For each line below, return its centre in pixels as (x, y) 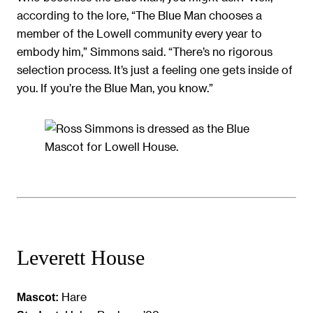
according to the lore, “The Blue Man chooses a (139, 15)
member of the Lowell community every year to (139, 33)
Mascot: (38, 297)
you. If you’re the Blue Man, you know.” (115, 87)
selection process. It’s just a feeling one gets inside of (155, 69)
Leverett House (81, 257)
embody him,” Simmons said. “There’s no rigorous (145, 51)
